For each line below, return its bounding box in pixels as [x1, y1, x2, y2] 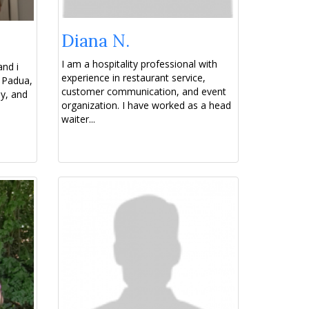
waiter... [61, 112, 95, 126]
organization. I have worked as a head [61, 99, 231, 112]
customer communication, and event [61, 85, 226, 99]
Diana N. [61, 30, 130, 52]
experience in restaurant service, [61, 71, 206, 85]
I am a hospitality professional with [61, 57, 217, 71]
